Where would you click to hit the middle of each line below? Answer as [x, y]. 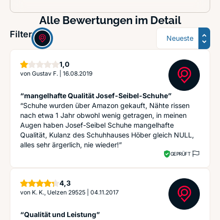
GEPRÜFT [180, 153]
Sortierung [175, 33]
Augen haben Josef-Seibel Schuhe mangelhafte [97, 125]
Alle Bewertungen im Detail [110, 20]
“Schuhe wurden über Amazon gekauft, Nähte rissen [105, 105]
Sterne [81, 182]
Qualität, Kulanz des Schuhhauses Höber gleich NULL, [107, 135]
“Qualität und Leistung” [60, 214]
